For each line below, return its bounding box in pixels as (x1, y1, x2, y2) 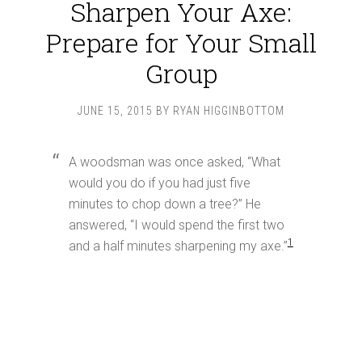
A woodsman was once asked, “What (68, 154, 280, 170)
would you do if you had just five (68, 175, 250, 191)
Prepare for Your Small (45, 25, 317, 60)
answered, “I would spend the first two (68, 217, 284, 233)
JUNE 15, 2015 (78, 104, 153, 117)
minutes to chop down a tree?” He (68, 196, 261, 212)
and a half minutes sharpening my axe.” (68, 238, 288, 254)
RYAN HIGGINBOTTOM (173, 104, 284, 117)
